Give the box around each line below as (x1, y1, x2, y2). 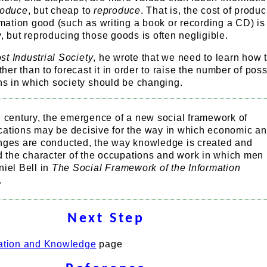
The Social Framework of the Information (51, 163, 241, 173)
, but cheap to (27, 5, 94, 15)
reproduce (94, 5, 141, 15)
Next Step (67, 212, 145, 226)
